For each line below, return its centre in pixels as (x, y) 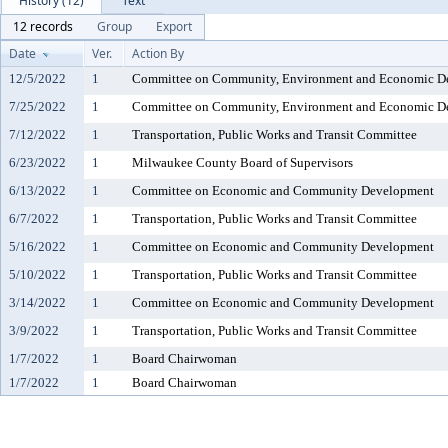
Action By (158, 53)
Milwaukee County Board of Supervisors (242, 162)
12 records (43, 26)
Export (174, 26)
